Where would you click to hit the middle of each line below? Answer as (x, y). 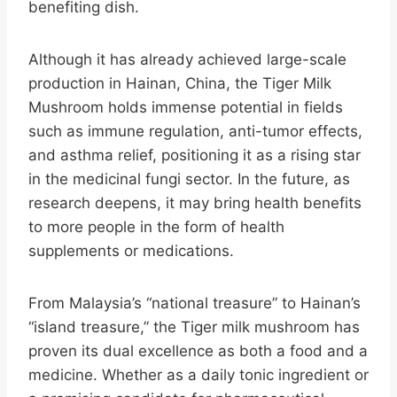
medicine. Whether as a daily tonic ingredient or (198, 374)
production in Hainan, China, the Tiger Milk (180, 83)
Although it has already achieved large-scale (187, 59)
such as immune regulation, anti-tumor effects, (195, 131)
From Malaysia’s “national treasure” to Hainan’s (195, 303)
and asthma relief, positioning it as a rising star (195, 155)
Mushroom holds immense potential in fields (186, 107)
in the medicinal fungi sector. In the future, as (189, 179)
